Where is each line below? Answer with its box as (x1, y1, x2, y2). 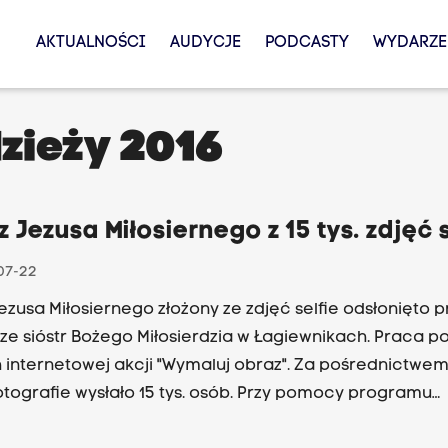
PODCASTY (264, 35, 349, 51)
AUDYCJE (169, 35, 241, 51)
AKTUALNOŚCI (35, 35, 146, 51)
